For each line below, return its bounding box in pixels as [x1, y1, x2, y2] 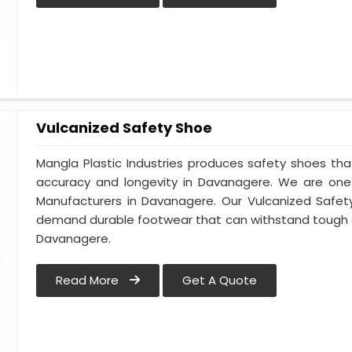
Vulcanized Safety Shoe [36, 118, 213, 137]
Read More [56, 272, 123, 289]
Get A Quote [182, 272, 258, 289]
